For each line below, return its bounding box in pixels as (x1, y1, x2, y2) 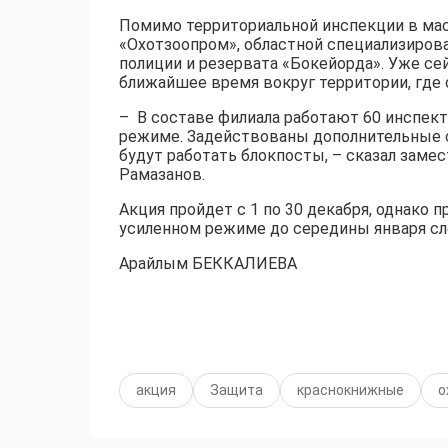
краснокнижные (297, 382, 404, 399)
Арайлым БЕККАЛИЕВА (119, 254, 297, 274)
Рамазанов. (119, 165, 205, 185)
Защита (210, 382, 263, 399)
